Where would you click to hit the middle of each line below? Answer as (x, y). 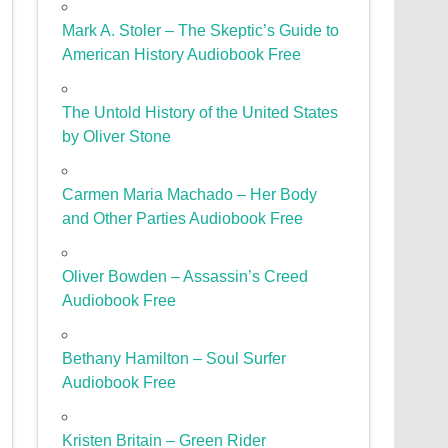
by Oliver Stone (117, 137)
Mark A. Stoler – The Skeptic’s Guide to (201, 31)
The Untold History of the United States (200, 113)
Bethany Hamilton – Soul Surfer (174, 359)
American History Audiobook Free (182, 55)
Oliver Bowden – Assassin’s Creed (185, 277)
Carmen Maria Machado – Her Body (190, 195)
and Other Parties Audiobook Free (183, 219)
